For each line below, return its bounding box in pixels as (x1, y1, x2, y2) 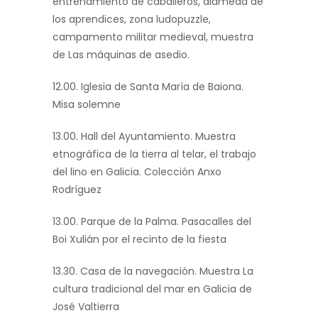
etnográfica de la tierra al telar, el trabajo (53, 147, 256, 162)
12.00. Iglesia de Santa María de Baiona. (53, 79, 243, 94)
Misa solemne (53, 97, 121, 112)
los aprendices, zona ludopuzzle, (53, 12, 211, 27)
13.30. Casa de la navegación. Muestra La (53, 264, 253, 279)
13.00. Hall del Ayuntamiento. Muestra (53, 129, 236, 144)
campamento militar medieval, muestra (53, 30, 253, 45)
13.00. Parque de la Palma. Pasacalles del (53, 214, 251, 229)
